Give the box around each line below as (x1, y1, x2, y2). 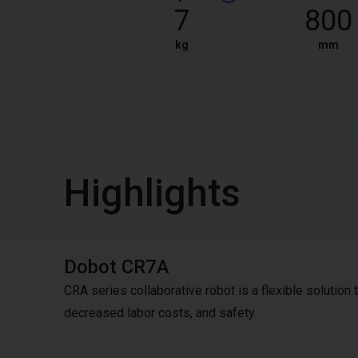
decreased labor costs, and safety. (64, 305, 257, 320)
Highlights (64, 170, 241, 216)
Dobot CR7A (64, 256, 169, 278)
